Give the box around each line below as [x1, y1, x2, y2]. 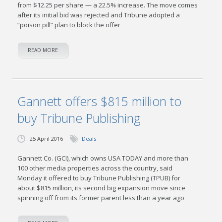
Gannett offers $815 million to [17, 93, 182, 110]
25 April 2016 [30, 135, 63, 142]
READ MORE [28, 47, 58, 54]
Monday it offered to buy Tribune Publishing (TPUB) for [17, 173, 181, 182]
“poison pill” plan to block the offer [17, 20, 121, 29]
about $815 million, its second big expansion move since [17, 183, 186, 192]
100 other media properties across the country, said [17, 164, 173, 172]
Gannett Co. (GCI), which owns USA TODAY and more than [17, 154, 189, 163]
